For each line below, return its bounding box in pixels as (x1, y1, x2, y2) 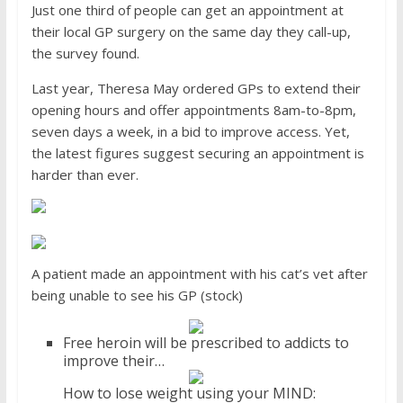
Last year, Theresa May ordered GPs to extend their (31, 79, 361, 97)
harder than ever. (31, 166, 139, 184)
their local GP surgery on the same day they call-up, (31, 22, 351, 40)
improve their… (62, 351, 165, 371)
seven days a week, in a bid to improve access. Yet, (31, 122, 350, 140)
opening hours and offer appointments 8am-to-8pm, (31, 101, 356, 119)
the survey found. (31, 44, 143, 62)
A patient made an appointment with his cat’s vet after (31, 264, 368, 282)
